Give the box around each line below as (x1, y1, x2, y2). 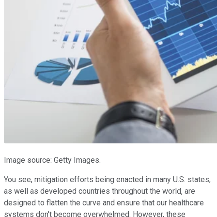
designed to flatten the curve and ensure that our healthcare (4, 198, 204, 207)
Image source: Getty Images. (4, 155, 101, 165)
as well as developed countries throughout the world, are (4, 186, 195, 196)
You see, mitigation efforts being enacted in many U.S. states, (4, 174, 211, 184)
